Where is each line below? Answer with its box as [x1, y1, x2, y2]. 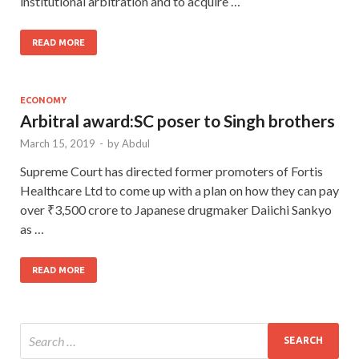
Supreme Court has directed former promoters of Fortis [20, 163, 323, 179]
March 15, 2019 [20, 136, 95, 150]
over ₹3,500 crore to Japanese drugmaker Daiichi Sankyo [20, 201, 332, 217]
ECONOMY [20, 95, 67, 105]
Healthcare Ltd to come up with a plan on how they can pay [20, 182, 339, 198]
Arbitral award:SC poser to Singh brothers [20, 110, 335, 131]
